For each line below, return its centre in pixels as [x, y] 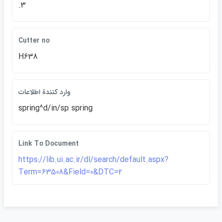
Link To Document [49, 144]
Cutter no [34, 41]
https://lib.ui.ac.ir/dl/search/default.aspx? [93, 160]
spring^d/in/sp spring [55, 108]
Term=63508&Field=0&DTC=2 [70, 172]
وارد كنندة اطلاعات [44, 92]
